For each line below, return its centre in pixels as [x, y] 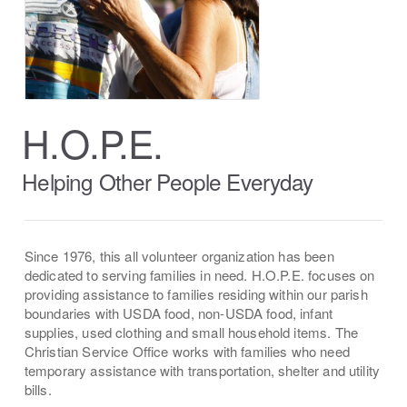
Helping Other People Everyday [168, 182]
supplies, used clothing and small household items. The [191, 333]
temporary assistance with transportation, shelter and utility [202, 371]
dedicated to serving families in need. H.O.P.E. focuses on [199, 275]
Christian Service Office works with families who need [187, 352]
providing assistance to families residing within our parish [196, 294]
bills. [38, 390]
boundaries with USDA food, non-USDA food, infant [179, 313]
